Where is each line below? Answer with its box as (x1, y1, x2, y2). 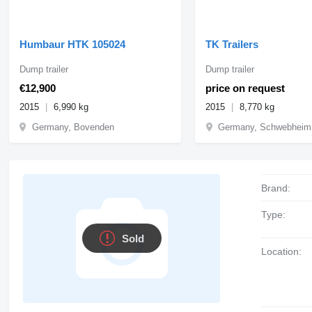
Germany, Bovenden (31, 121, 114, 132)
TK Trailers (205, 38, 259, 50)
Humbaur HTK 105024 (19, 38, 125, 50)
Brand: (267, 182, 291, 194)
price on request (205, 81, 286, 94)
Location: (267, 245, 302, 257)
